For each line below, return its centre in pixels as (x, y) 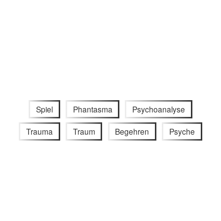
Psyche (182, 131)
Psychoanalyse (159, 109)
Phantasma (92, 109)
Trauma (39, 131)
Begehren (132, 131)
